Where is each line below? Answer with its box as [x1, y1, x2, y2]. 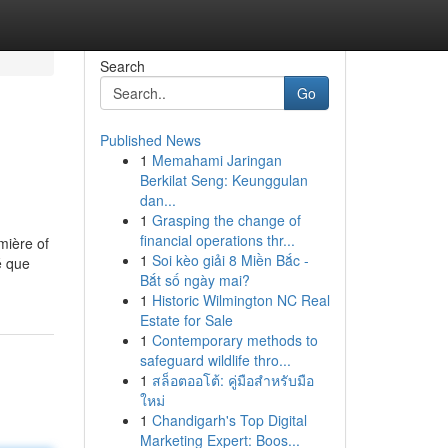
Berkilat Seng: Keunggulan [139, 170, 308, 190]
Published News [99, 130, 201, 150]
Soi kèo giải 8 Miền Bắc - [151, 250, 309, 270]
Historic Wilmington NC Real [151, 290, 330, 310]
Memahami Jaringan [151, 150, 282, 170]
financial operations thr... [139, 230, 295, 250]
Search [99, 56, 145, 76]
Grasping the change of [151, 210, 301, 230]
